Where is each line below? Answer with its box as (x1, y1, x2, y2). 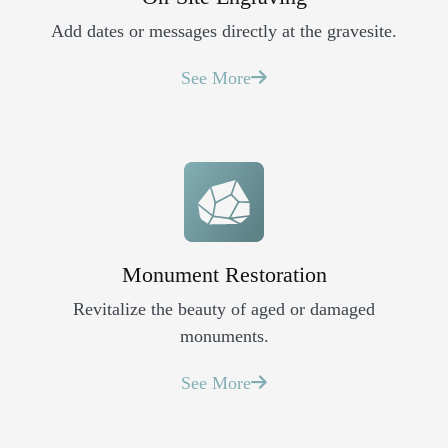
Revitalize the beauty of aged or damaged (73, 298, 375, 319)
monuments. (179, 325, 269, 346)
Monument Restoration (121, 261, 327, 287)
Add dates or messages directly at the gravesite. (51, 20, 397, 41)
